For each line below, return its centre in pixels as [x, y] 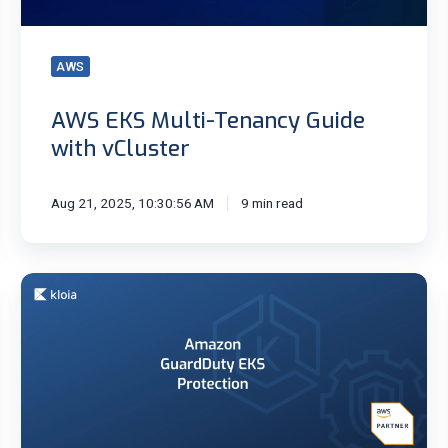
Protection [57, 356]
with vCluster [120, 148]
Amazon [49, 284]
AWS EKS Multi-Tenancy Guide [207, 120]
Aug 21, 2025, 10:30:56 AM [132, 202]
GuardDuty [56, 308]
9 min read [272, 202]
